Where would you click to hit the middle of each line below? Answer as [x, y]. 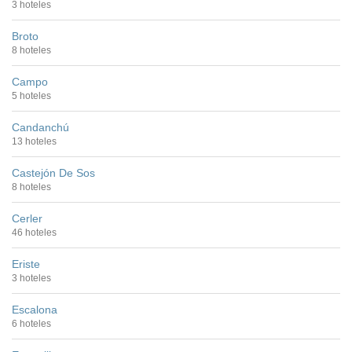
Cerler [27, 218]
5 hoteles [31, 95]
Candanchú [40, 127]
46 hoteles [34, 232]
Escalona [35, 309]
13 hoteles [34, 141]
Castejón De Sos [53, 172]
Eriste [26, 264]
